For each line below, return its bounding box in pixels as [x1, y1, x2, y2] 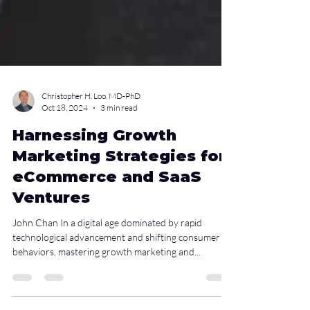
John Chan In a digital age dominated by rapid [12, 247, 202, 259]
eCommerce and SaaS [12, 198, 201, 217]
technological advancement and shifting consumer [12, 262, 220, 273]
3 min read [100, 133, 138, 143]
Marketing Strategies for [12, 177, 226, 196]
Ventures [12, 219, 90, 237]
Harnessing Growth [12, 156, 176, 175]
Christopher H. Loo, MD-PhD [42, 121, 140, 131]
